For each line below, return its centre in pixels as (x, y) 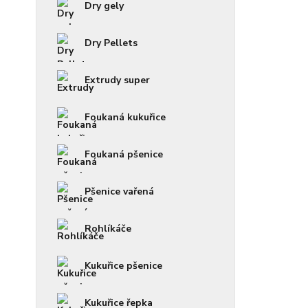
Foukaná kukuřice (125, 118)
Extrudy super (117, 80)
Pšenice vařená (119, 192)
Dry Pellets (111, 43)
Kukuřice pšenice (123, 266)
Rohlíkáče (108, 229)
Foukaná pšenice (124, 155)
